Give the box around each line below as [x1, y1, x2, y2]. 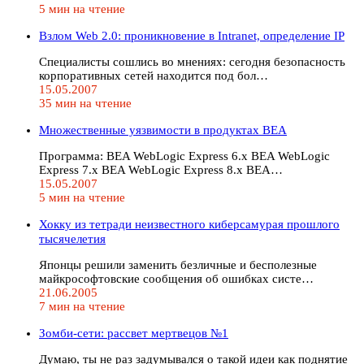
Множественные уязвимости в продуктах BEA [39, 123, 287, 136]
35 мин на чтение [39, 96, 132, 110]
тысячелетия [39, 232, 106, 245]
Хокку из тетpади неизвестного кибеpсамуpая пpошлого [39, 217, 340, 231]
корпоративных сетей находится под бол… [39, 68, 268, 82]
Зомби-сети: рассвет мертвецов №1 [39, 326, 228, 340]
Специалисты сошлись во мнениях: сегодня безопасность [39, 54, 345, 68]
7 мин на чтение [39, 299, 125, 313]
